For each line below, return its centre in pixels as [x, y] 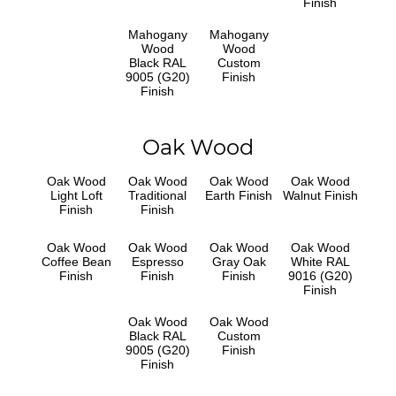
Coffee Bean [76, 261]
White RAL [320, 261]
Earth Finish [239, 195]
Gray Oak [239, 261]
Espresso [157, 261]
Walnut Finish [320, 195]
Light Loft [76, 195]
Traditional [157, 195]
